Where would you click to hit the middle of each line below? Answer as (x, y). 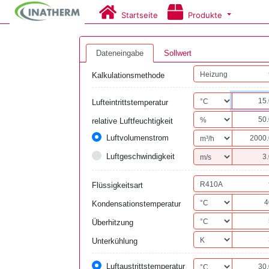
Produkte (204, 15)
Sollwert (178, 53)
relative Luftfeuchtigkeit (132, 121)
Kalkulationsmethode (128, 75)
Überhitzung (113, 222)
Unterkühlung (115, 241)
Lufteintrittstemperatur (130, 102)
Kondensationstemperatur (136, 204)
